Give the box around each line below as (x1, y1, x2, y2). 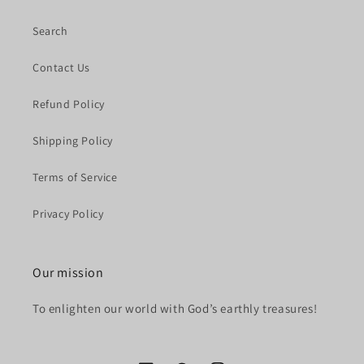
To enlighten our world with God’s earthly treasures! (32, 301, 318, 317)
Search (32, 24, 68, 39)
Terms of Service (32, 170, 118, 185)
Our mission (32, 264, 104, 282)
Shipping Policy (32, 133, 113, 149)
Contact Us (32, 60, 90, 76)
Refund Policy (32, 97, 105, 112)
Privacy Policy (32, 206, 104, 222)
